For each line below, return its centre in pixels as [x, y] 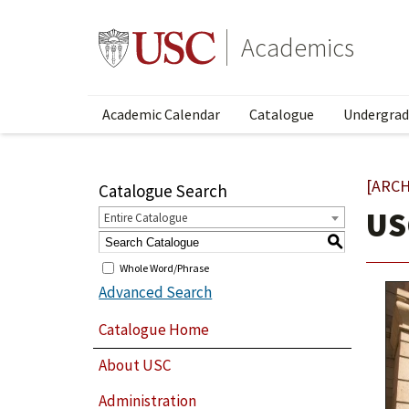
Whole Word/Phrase [165, 267]
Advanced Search [156, 292]
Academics [298, 47]
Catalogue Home [154, 329]
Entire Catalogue [146, 218]
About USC [135, 366]
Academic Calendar [161, 114]
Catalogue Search [163, 191]
